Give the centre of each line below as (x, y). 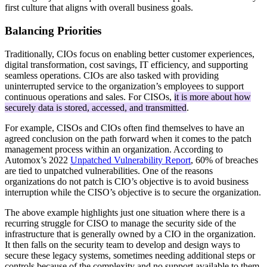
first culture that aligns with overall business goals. (99, 8)
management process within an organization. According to (114, 149)
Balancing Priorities (53, 31)
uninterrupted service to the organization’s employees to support (124, 86)
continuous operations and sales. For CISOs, (89, 97)
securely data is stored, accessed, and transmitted (96, 107)
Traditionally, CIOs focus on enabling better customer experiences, (130, 54)
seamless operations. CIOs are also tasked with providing (112, 75)
